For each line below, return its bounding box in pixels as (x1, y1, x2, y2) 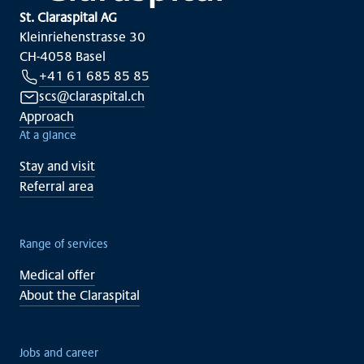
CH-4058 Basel (19, 49, 106, 64)
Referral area (19, 179, 93, 194)
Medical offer (19, 267, 95, 283)
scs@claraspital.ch (39, 89, 145, 104)
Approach (19, 109, 74, 124)
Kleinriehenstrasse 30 (19, 29, 145, 45)
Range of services (19, 237, 108, 251)
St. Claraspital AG (19, 10, 117, 25)
